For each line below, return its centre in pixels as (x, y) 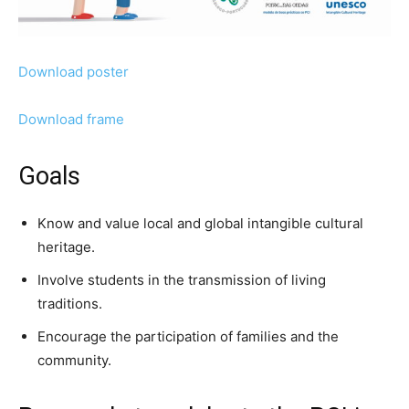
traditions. (70, 303)
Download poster (73, 71)
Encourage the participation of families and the (188, 336)
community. (74, 360)
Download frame (71, 119)
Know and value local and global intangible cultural (200, 223)
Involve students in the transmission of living (182, 279)
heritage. (66, 246)
